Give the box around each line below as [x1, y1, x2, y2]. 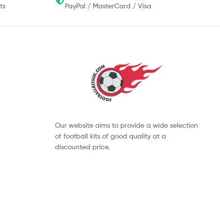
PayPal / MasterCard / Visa [65, 1, 151, 10]
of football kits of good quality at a [55, 132, 166, 140]
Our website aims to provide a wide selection [55, 121, 198, 130]
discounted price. [55, 142, 110, 151]
